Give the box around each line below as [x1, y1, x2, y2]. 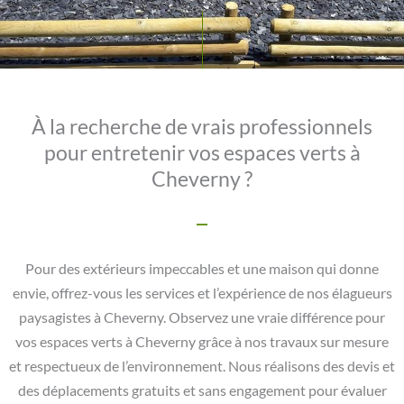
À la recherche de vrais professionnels [32, 114, 372, 140]
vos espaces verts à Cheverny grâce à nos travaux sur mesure [15, 334, 389, 351]
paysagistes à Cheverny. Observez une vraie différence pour [19, 309, 385, 326]
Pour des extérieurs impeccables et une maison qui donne [25, 261, 379, 278]
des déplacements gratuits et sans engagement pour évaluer [17, 382, 387, 399]
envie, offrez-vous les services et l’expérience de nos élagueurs [12, 285, 392, 302]
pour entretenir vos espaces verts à [43, 140, 361, 166]
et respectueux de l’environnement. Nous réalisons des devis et [9, 358, 395, 375]
